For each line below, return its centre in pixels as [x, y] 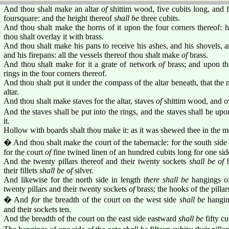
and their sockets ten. [37, 209]
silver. [83, 170]
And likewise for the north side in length [74, 179]
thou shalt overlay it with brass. [54, 36]
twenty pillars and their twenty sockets [66, 189]
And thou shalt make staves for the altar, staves [80, 101]
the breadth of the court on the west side [110, 199]
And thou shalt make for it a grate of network [81, 64]
